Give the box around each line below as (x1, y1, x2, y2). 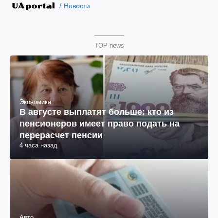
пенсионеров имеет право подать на (19, 119, 180, 129)
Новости (63, 2, 90, 10)
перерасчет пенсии (19, 130, 103, 141)
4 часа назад (19, 142, 57, 149)
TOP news (94, 42, 124, 49)
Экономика (19, 98, 51, 106)
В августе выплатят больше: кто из (19, 107, 174, 117)
